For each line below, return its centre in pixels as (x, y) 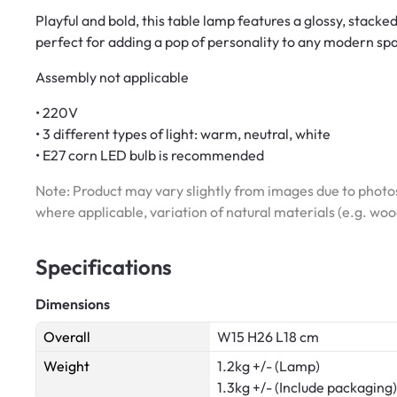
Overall (67, 337)
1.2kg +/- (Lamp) (269, 366)
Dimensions (73, 304)
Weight (66, 366)
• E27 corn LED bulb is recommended (150, 156)
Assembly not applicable (112, 78)
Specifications (104, 267)
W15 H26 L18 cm (268, 337)
